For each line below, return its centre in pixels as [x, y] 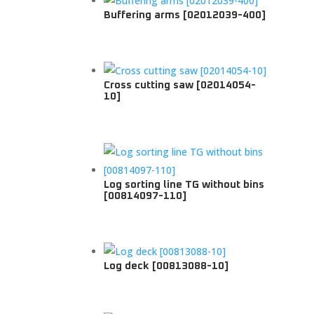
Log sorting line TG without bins [184, 185]
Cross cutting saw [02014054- [180, 86]
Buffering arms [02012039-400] [185, 15]
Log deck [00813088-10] [166, 266]
